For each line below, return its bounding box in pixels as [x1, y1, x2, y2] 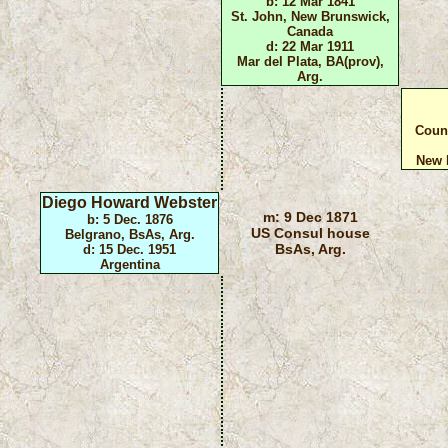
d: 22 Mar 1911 [266, 38, 355, 54]
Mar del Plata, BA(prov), [236, 53, 384, 69]
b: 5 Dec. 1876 [86, 211, 173, 227]
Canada [287, 23, 334, 39]
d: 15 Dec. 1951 [83, 241, 177, 257]
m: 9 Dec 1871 [262, 208, 358, 225]
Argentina [99, 256, 160, 272]
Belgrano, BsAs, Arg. [64, 226, 195, 242]
